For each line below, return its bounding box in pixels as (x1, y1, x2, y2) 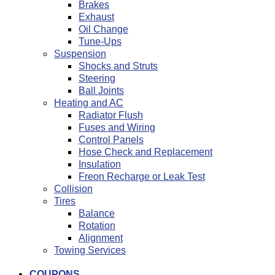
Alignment (79, 233, 123, 244)
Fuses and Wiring (79, 122, 155, 133)
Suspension (54, 48, 106, 60)
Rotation (79, 220, 115, 231)
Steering (79, 73, 115, 84)
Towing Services (54, 245, 126, 256)
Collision (54, 184, 93, 195)
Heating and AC (54, 98, 123, 109)
